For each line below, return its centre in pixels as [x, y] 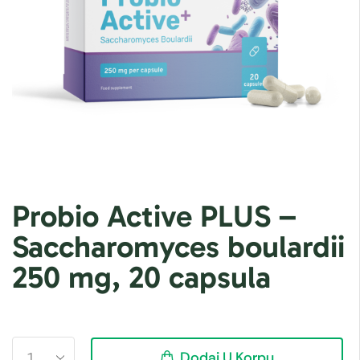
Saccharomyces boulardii [178, 247]
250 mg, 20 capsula [141, 278]
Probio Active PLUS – [154, 217]
